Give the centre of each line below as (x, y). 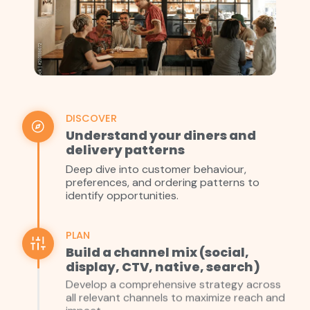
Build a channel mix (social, (157, 253)
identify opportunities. (122, 196)
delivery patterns (125, 150)
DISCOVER (91, 119)
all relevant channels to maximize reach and (175, 300)
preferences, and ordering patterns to (163, 183)
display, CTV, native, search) (163, 267)
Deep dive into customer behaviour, (156, 170)
